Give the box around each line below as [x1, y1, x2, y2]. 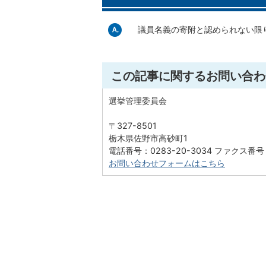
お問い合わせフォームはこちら [109, 158, 225, 169]
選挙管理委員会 [109, 96, 167, 106]
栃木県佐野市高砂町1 [109, 133, 188, 144]
